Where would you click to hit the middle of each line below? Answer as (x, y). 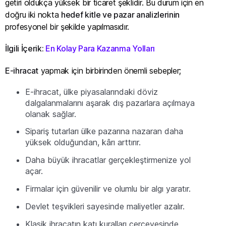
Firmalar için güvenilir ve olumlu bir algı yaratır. (108, 189)
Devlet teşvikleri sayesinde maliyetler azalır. (105, 206)
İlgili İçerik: (25, 49)
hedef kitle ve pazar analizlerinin (120, 15)
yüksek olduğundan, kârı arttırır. (83, 143)
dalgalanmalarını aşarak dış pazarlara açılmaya (110, 103)
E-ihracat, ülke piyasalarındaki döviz (92, 92)
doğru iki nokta (33, 15)
